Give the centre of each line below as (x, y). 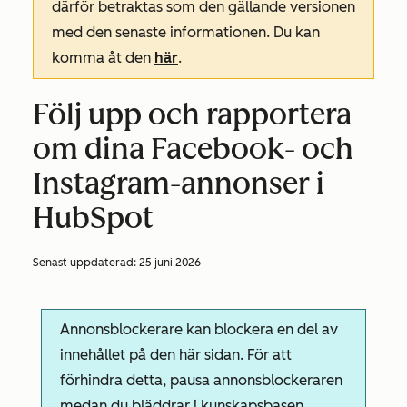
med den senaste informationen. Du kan (186, 32)
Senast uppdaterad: (86, 263)
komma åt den (103, 58)
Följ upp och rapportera (192, 114)
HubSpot (93, 218)
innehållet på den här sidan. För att (176, 355)
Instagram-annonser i (179, 184)
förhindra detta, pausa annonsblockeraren (202, 380)
